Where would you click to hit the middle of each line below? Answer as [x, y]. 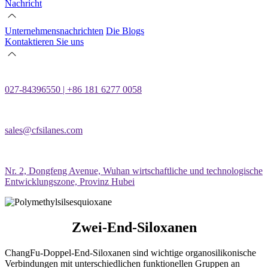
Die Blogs [125, 31]
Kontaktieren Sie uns [44, 42]
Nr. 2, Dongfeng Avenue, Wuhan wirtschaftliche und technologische [134, 171]
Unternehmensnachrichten [54, 31]
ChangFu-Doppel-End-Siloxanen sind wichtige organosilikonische [130, 252]
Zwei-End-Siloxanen [134, 227]
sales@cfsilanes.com [44, 130]
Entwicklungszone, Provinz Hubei [70, 182]
